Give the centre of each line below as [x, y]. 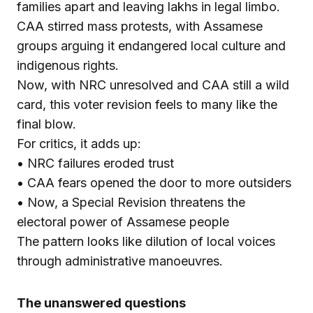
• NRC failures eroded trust [95, 163]
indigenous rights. [68, 65]
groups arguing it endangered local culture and [151, 45]
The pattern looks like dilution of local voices [146, 241]
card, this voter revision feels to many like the [147, 104]
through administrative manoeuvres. [120, 261]
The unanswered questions [101, 303]
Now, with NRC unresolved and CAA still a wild [153, 85]
